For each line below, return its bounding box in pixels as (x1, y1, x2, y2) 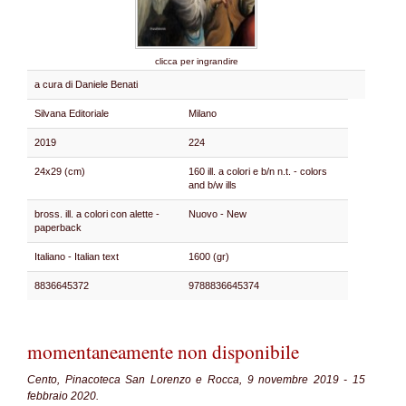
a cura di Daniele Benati (34, 79, 138, 90)
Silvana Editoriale (34, 108, 109, 119)
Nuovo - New (188, 208, 246, 219)
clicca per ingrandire (154, 56, 238, 66)
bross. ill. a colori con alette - (34, 208, 159, 219)
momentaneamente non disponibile (27, 338, 299, 364)
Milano (188, 108, 217, 119)
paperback (34, 222, 82, 233)
